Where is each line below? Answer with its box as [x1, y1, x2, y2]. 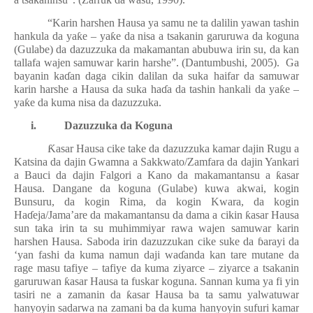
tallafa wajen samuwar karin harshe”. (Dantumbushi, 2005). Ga [14, 57, 299, 68]
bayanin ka [14, 70, 65, 82]
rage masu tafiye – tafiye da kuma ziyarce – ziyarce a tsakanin [14, 262, 299, 274]
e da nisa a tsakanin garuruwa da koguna [115, 30, 300, 42]
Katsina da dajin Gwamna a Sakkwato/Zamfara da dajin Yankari [14, 156, 299, 168]
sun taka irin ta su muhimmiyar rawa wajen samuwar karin [14, 222, 299, 234]
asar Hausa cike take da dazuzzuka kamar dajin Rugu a [56, 143, 299, 154]
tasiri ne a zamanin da [14, 289, 126, 300]
